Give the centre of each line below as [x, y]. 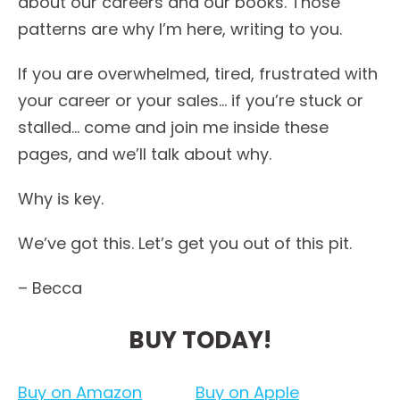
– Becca [52, 288]
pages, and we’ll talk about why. [145, 154]
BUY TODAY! [200, 340]
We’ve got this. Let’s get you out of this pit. [185, 243]
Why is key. [61, 199]
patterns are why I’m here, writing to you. [180, 29]
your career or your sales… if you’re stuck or [191, 100]
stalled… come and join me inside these [173, 127]
